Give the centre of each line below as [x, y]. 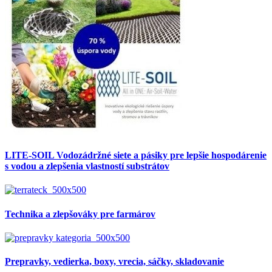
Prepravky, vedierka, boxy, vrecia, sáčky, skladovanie [114, 262]
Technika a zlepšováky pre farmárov [80, 214]
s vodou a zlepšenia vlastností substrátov [87, 166]
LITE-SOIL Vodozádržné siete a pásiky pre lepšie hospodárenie [136, 155]
